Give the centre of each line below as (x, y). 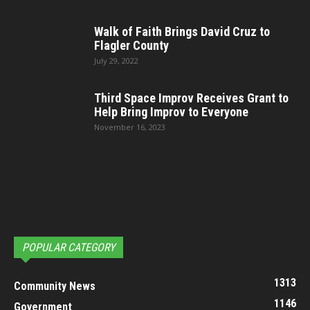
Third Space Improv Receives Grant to (191, 98)
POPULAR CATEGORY (69, 248)
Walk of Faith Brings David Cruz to (182, 32)
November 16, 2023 (130, 127)
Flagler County (131, 46)
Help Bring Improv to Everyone (171, 112)
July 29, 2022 (116, 61)
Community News (55, 286)
